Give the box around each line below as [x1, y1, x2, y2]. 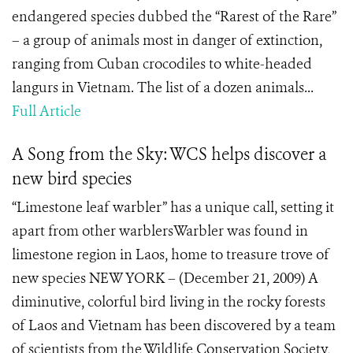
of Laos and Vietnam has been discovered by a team [12, 316, 336, 335]
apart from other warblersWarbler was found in [12, 221, 308, 240]
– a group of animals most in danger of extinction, [12, 31, 322, 50]
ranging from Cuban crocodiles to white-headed [12, 54, 312, 73]
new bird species [12, 168, 132, 190]
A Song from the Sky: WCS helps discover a [12, 143, 327, 165]
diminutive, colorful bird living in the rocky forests [12, 292, 325, 311]
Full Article [12, 102, 81, 121]
